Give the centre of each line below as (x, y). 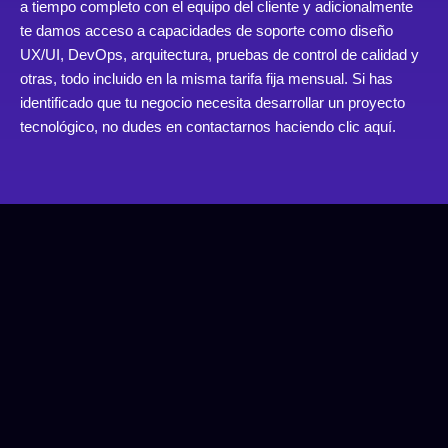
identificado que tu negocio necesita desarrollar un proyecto (212, 103)
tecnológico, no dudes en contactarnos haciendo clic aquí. (208, 127)
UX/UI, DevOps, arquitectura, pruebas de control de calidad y (219, 55)
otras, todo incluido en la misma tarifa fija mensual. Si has (206, 79)
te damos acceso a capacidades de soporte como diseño (206, 31)
